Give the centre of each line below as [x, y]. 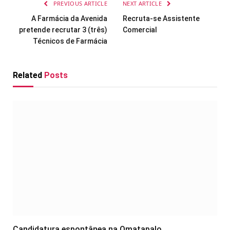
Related [28, 75]
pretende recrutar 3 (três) [63, 30]
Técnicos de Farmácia [70, 41]
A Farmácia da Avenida [69, 18]
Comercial [140, 30]
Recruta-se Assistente [161, 18]
